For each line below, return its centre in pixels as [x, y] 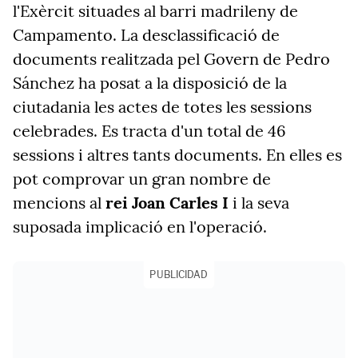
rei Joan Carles [162, 203]
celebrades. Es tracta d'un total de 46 [149, 131]
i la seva [259, 203]
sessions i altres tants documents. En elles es [177, 155]
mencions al [59, 203]
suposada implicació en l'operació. [140, 227]
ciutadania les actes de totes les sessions [162, 107]
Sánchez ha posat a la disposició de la [150, 83]
